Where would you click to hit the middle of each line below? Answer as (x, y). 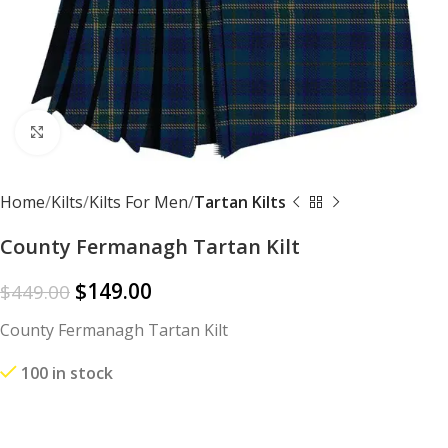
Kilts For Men (138, 201)
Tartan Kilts (240, 201)
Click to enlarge (115, 132)
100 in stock (67, 372)
